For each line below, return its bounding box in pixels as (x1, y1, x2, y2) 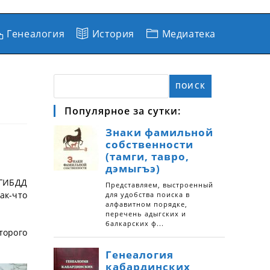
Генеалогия (7, 27, 65, 40)
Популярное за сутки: (64, 104, 181, 118)
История (92, 27, 134, 40)
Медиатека (162, 27, 216, 40)
